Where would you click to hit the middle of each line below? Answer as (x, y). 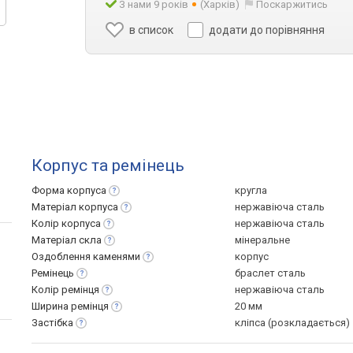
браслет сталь (270, 273)
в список (152, 30)
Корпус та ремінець (108, 165)
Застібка (52, 323)
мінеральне (262, 240)
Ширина (51, 306)
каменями (117, 256)
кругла (251, 190)
